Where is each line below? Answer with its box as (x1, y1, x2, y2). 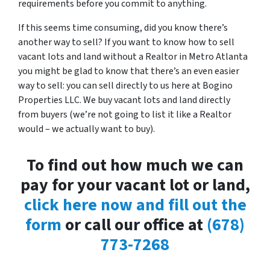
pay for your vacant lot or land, (20, 173, 250, 197)
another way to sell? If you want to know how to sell (18, 36, 234, 49)
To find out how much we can (27, 153, 243, 177)
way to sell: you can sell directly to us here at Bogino (18, 79, 233, 92)
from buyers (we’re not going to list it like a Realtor (18, 108, 231, 121)
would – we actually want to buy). (18, 122, 155, 136)
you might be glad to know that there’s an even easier (18, 64, 239, 78)
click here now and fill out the (24, 193, 246, 217)
